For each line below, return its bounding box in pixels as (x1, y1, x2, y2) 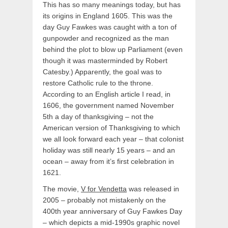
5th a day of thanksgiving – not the (43, 112, 154, 121)
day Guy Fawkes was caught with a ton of (43, 23, 177, 32)
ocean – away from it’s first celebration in (43, 157, 174, 166)
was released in (127, 185, 179, 193)
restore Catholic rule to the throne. (43, 79, 155, 88)
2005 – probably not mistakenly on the (43, 196, 166, 205)
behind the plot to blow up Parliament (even (43, 45, 183, 54)
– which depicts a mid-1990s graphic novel (43, 218, 180, 227)
